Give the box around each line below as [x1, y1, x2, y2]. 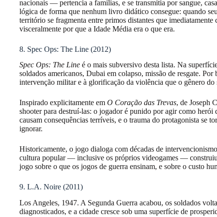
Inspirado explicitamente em [19, 98, 107, 107]
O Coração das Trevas [107, 98, 176, 107]
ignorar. [19, 124, 43, 133]
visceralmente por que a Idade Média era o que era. [19, 24, 175, 33]
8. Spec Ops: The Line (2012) [19, 45, 111, 53]
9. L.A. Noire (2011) [19, 183, 83, 191]
